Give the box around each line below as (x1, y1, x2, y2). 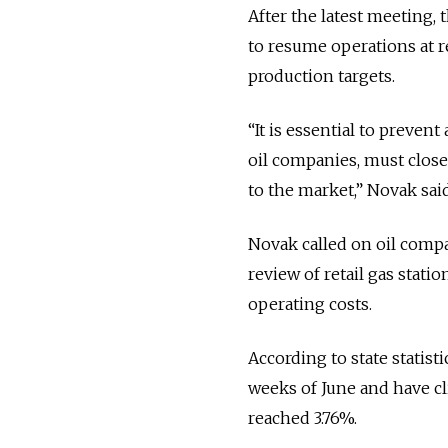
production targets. (248, 65, 395, 86)
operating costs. (248, 293, 372, 314)
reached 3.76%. (248, 407, 357, 428)
